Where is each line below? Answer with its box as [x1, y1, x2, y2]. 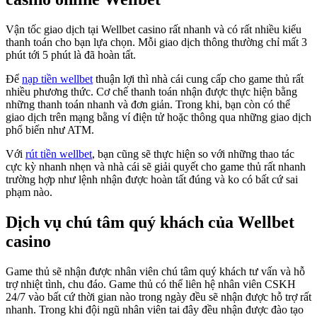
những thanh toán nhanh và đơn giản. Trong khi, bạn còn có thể [6, 98, 290, 111]
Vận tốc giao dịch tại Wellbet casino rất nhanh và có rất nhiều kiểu [6, 23, 301, 36]
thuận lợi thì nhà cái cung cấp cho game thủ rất [93, 73, 304, 86]
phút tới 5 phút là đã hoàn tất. [6, 49, 136, 62]
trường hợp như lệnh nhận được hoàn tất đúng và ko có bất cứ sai [6, 173, 298, 186]
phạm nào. [6, 186, 52, 199]
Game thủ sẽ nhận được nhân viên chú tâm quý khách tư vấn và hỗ [6, 265, 305, 277]
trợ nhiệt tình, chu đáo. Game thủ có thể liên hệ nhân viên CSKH [6, 277, 296, 290]
